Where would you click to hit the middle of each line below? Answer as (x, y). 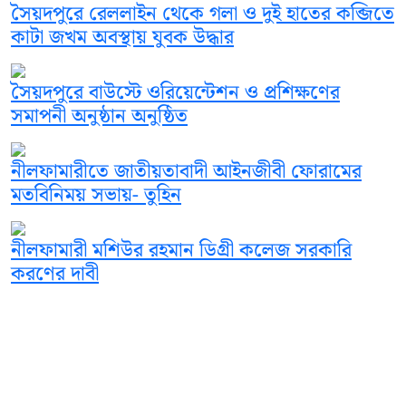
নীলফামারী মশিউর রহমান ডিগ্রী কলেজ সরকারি (181, 251)
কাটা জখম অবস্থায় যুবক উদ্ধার (122, 38)
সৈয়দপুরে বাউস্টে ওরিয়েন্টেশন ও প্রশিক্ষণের (175, 93)
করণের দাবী (55, 275)
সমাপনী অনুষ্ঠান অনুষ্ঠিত (99, 117)
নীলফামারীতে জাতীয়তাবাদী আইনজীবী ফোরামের (186, 172)
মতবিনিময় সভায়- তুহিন (96, 196)
